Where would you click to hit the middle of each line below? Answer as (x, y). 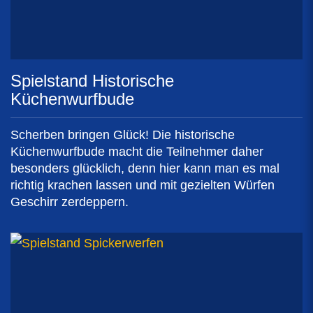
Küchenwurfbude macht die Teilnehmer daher (137, 151)
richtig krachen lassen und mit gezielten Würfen (143, 185)
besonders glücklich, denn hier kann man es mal (145, 168)
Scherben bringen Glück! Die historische (123, 134)
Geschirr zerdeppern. (70, 202)
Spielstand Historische (92, 80)
